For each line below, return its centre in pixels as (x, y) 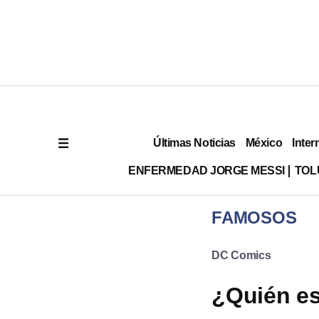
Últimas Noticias (194, 142)
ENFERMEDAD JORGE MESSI (206, 170)
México (264, 142)
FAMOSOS (254, 218)
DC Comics (241, 255)
